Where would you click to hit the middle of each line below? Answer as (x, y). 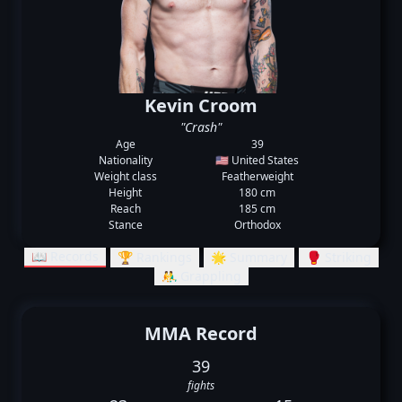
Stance (125, 225)
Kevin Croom (201, 105)
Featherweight (257, 176)
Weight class (125, 176)
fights (201, 385)
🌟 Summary (249, 257)
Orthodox (257, 225)
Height (126, 192)
